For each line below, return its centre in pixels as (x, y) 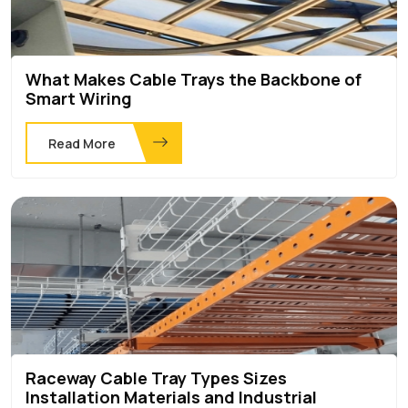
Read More (82, 143)
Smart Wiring (79, 98)
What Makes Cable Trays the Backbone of (194, 79)
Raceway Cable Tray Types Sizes (156, 377)
